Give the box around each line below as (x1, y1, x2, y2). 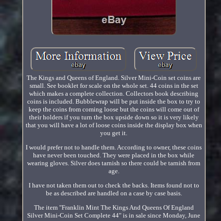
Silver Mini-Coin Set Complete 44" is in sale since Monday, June (27, 211, 201, 219)
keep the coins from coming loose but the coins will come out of (28, 105, 199, 113)
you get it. (100, 129, 128, 137)
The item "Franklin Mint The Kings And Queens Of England (34, 203, 194, 211)
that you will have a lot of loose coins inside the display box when (25, 121, 202, 129)
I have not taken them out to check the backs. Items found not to (28, 181, 199, 189)
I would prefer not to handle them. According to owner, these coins (26, 143, 202, 151)
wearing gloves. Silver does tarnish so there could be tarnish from (27, 159, 201, 167)
